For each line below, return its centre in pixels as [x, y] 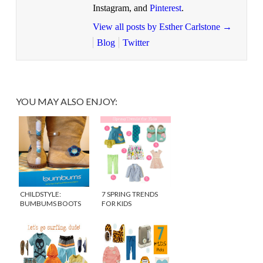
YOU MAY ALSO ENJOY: [66, 102]
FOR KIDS [116, 204]
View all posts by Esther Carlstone [157, 27]
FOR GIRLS [36, 213]
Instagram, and [121, 8]
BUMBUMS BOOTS [50, 204]
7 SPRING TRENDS [129, 194]
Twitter [136, 43]
